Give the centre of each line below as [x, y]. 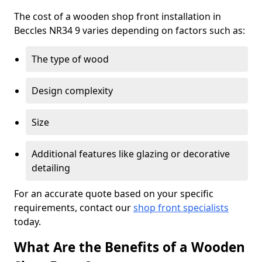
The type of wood [70, 59]
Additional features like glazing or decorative [131, 154]
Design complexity [72, 91]
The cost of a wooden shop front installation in [118, 16]
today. [27, 222]
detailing [51, 168]
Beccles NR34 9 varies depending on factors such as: [130, 30]
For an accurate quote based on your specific [114, 194]
